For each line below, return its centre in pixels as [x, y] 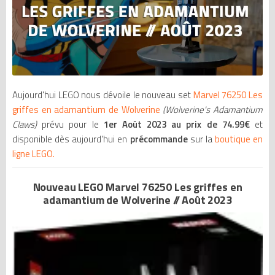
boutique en [238, 139]
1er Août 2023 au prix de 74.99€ [174, 125]
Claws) [27, 125]
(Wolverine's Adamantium [211, 110]
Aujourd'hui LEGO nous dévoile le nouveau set [103, 95]
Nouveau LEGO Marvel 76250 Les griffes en [137, 187]
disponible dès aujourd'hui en [71, 139]
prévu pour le [70, 125]
